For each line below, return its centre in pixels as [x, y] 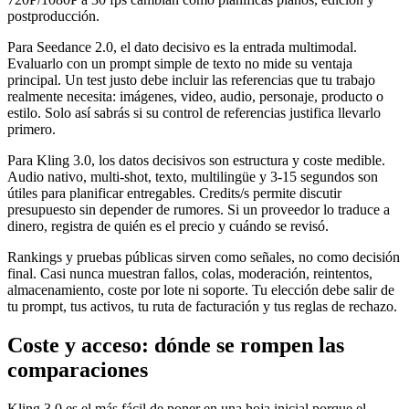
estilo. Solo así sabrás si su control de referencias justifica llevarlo [194, 113]
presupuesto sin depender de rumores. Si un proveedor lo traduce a [199, 210]
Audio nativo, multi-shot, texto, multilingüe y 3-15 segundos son [193, 177]
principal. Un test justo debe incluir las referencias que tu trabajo [191, 80]
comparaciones [78, 369]
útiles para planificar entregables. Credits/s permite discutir [174, 194]
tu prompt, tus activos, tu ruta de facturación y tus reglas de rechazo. [202, 307]
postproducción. [53, 16]
